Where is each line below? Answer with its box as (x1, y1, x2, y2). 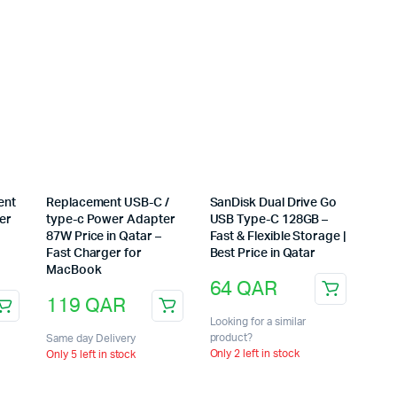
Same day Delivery (46, 333, 136, 345)
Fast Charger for (46, 247, 142, 261)
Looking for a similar (209, 316, 306, 328)
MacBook (46, 264, 102, 277)
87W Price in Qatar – (46, 230, 161, 244)
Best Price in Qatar (209, 247, 316, 261)
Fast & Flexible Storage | (209, 230, 346, 244)
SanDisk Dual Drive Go (209, 197, 338, 210)
